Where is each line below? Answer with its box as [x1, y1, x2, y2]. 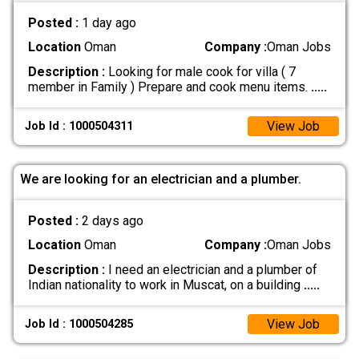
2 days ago [81, 213, 143, 229]
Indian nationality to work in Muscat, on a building [27, 276, 304, 292]
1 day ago [81, 15, 136, 31]
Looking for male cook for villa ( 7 [104, 63, 296, 79]
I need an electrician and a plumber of [104, 261, 317, 277]
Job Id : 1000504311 [25, 119, 134, 133]
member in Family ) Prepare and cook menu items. [27, 79, 311, 95]
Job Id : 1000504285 [25, 317, 134, 331]
